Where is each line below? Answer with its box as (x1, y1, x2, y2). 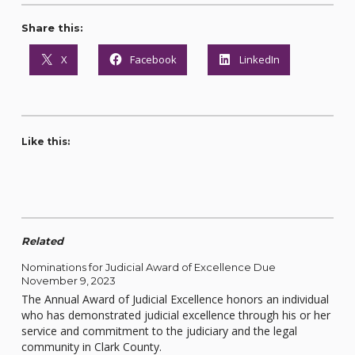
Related (21, 235, 63, 248)
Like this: (21, 136, 70, 148)
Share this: (21, 21, 83, 35)
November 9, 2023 (21, 273, 116, 287)
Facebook (129, 52, 177, 67)
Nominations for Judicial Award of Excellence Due (21, 260, 276, 273)
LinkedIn (239, 52, 280, 67)
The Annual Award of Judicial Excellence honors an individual (21, 291, 329, 307)
